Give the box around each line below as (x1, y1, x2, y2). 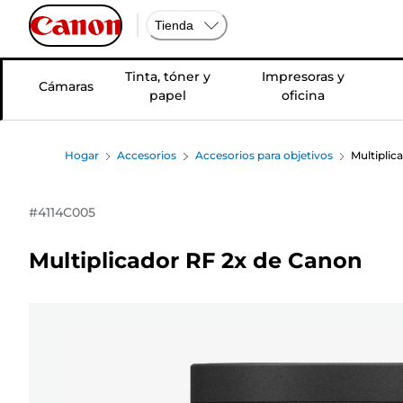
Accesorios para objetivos (194, 148, 333, 162)
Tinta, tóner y (124, 68, 210, 85)
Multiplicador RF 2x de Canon (29, 246, 363, 273)
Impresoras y (261, 68, 345, 85)
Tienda (155, 17, 193, 32)
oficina (281, 87, 325, 103)
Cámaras (39, 77, 94, 94)
